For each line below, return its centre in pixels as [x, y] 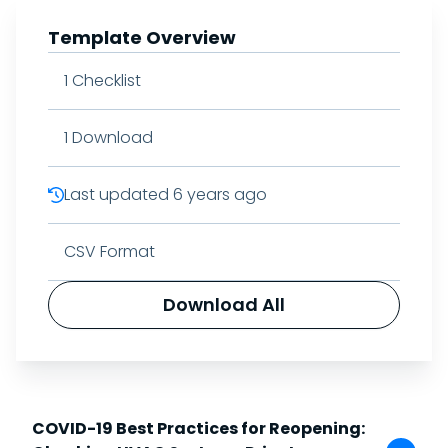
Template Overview [142, 37]
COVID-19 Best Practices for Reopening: [198, 428]
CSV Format [109, 251]
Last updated [116, 194]
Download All [224, 304]
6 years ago [220, 194]
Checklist [106, 80]
